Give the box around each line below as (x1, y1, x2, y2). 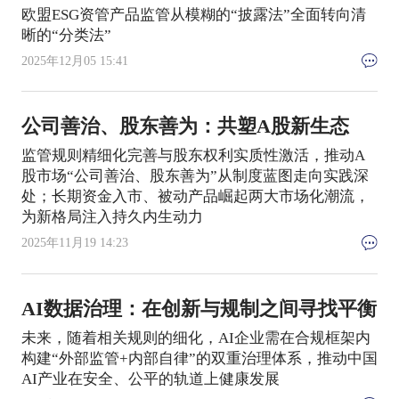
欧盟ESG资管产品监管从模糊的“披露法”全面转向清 (20, 5, 366, 23)
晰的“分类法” (20, 26, 111, 44)
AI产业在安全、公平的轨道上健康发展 (20, 370, 280, 387)
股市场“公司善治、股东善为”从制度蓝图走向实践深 (20, 167, 369, 185)
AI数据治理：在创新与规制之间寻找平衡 (20, 297, 377, 320)
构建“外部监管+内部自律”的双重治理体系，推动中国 (20, 349, 378, 367)
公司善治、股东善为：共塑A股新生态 (20, 116, 349, 138)
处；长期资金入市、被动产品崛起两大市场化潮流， (20, 188, 370, 206)
